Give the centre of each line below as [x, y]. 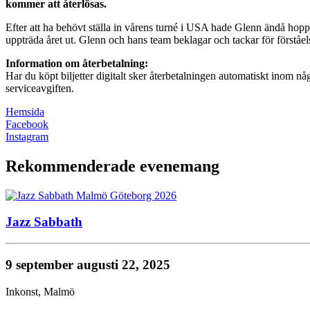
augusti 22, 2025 [124, 264]
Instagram [27, 136]
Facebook [27, 124]
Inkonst [22, 291]
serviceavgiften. [40, 88]
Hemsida [25, 111]
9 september [41, 264]
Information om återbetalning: [77, 63]
